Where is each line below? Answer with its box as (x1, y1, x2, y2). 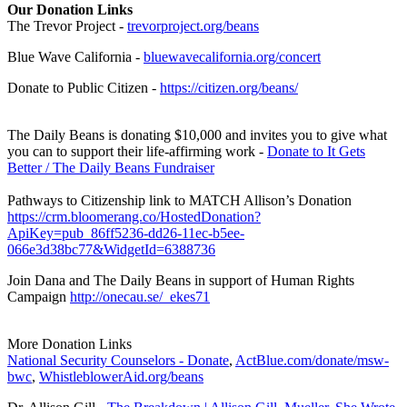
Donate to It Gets (267, 143, 365, 159)
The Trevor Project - (7, 17, 127, 34)
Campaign (7, 288, 70, 304)
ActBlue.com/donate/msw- (235, 352, 389, 368)
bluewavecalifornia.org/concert (144, 48, 321, 65)
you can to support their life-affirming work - (7, 143, 267, 159)
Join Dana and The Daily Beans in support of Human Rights (7, 272, 354, 288)
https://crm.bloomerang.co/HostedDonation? (7, 208, 261, 224)
